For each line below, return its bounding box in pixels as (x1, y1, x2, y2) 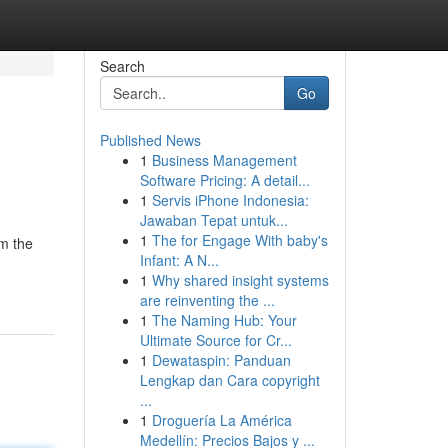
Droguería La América (151, 410, 292, 430)
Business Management (151, 150, 297, 170)
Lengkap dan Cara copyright (139, 370, 320, 390)
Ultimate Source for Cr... (139, 330, 292, 350)
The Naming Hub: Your (151, 310, 297, 330)
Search (99, 56, 145, 76)
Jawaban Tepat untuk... (139, 210, 288, 230)
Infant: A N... (139, 250, 219, 270)
